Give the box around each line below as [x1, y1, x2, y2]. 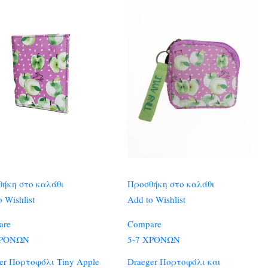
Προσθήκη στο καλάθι [127, 177, 215, 190]
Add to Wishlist [127, 193, 186, 205]
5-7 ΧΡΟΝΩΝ [127, 233, 181, 245]
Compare [127, 217, 162, 230]
